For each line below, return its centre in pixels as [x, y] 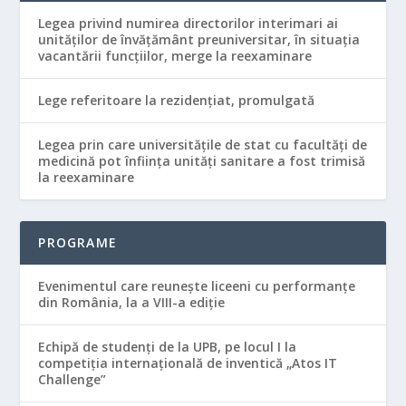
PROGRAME [78, 243]
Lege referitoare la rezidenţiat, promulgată [177, 101]
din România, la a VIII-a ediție [132, 303]
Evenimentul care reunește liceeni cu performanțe [197, 286]
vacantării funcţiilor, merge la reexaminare [175, 56]
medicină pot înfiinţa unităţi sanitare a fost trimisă [202, 161]
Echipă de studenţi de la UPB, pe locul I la [168, 347]
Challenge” [72, 380]
